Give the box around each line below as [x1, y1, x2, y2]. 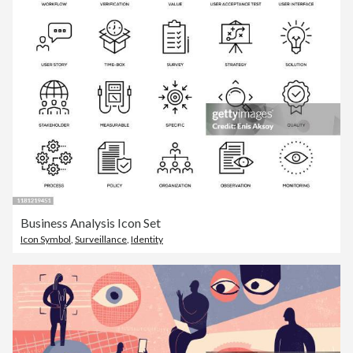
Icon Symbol [20, 233, 71, 246]
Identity [131, 233, 163, 246]
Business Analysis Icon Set [20, 215, 161, 231]
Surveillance [75, 233, 127, 246]
